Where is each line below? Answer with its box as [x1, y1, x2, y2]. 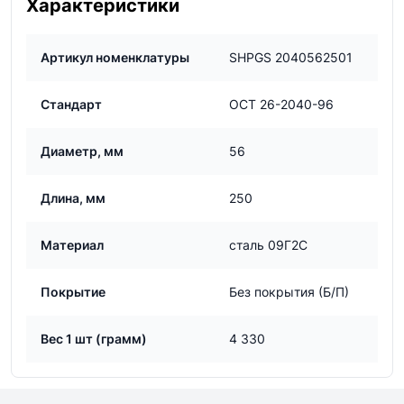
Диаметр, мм [41, 143, 124, 159]
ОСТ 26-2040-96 [229, 96, 334, 112]
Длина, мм [41, 190, 106, 206]
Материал [41, 237, 104, 252]
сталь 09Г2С [229, 237, 308, 252]
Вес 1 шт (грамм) [41, 331, 147, 346]
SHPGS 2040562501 [229, 50, 353, 65]
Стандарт [41, 96, 102, 112]
